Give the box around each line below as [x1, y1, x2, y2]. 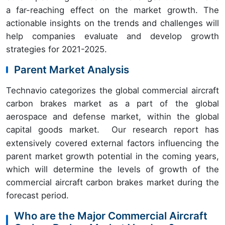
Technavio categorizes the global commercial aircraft [6, 85, 219, 95]
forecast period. [6, 190, 69, 200]
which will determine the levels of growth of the [6, 164, 219, 174]
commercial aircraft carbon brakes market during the [6, 177, 219, 187]
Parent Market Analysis [14, 63, 129, 76]
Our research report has [105, 124, 219, 135]
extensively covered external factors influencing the [6, 138, 219, 148]
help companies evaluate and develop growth [6, 31, 219, 41]
